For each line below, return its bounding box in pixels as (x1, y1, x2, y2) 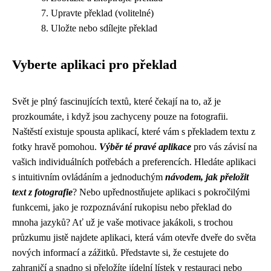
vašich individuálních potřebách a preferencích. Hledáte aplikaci (12, 157, 256, 167)
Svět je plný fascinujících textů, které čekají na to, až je (12, 96, 221, 106)
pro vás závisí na (191, 142, 257, 152)
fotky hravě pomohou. (12, 142, 99, 152)
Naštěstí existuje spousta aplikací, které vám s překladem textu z (12, 126, 255, 137)
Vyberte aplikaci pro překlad (12, 57, 177, 72)
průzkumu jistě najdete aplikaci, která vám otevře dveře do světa (12, 232, 256, 243)
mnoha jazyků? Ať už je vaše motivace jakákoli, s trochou (12, 217, 233, 227)
